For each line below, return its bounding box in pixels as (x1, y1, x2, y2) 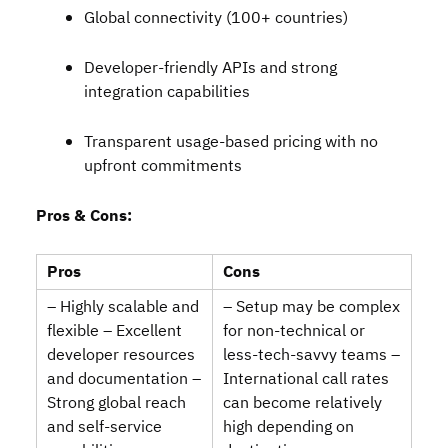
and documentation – (47, 367, 201, 391)
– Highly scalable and (47, 295, 199, 319)
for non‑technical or (223, 319, 365, 343)
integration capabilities (84, 80, 250, 104)
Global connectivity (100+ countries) (84, 6, 348, 30)
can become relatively (223, 391, 382, 415)
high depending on (223, 415, 354, 439)
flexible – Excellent (47, 319, 182, 343)
